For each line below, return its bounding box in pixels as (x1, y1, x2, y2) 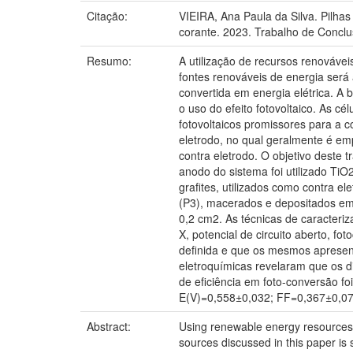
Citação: (87, 8, 131, 24)
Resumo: (87, 53, 135, 69)
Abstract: (87, 318, 134, 334)
